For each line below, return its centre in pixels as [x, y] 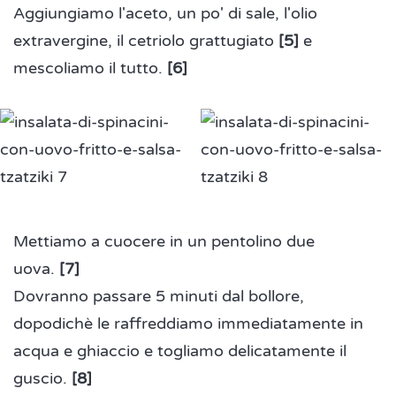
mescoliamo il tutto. [90, 69]
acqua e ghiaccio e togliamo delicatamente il [180, 351]
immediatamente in [288, 324]
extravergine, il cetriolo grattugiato [146, 41]
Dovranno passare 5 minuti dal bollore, [159, 297]
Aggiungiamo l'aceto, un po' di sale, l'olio [165, 14]
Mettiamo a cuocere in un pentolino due [164, 242]
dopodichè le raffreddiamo [113, 324]
